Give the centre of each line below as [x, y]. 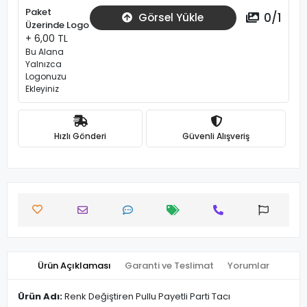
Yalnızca [44, 64]
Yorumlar [248, 266]
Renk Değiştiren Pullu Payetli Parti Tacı [146, 296]
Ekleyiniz [42, 89]
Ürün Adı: [40, 296]
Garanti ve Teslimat [169, 266]
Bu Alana [45, 52]
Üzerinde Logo [57, 25]
